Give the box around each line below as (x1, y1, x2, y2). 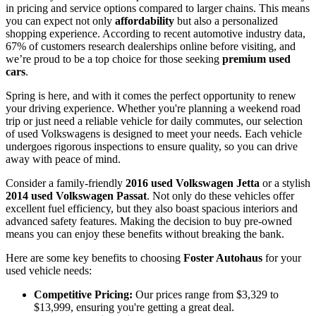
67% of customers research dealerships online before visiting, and (6, 40, 296, 53)
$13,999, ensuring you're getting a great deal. (34, 301, 234, 314)
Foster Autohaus (183, 252, 262, 265)
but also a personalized (174, 15, 278, 28)
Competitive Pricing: (34, 288, 133, 301)
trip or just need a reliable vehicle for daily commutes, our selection (6, 115, 303, 128)
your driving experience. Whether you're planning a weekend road (6, 102, 300, 115)
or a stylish (260, 177, 310, 190)
